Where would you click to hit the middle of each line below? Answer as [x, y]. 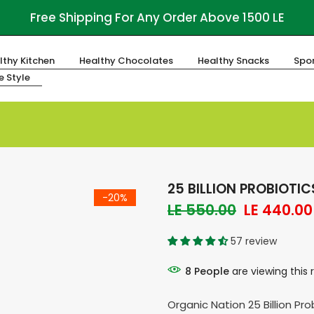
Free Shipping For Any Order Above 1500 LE [157, 17]
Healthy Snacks [233, 61]
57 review [254, 241]
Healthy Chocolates [126, 61]
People [212, 271]
